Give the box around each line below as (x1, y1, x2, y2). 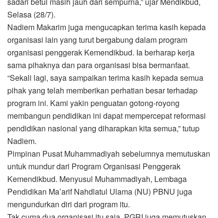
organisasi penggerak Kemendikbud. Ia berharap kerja (7, 46, 195, 58)
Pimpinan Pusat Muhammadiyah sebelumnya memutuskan (7, 147, 210, 159)
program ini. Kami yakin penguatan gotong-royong (7, 97, 180, 109)
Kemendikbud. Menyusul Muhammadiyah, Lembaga (7, 173, 187, 184)
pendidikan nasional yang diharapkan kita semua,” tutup (7, 122, 200, 134)
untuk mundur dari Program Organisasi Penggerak (7, 160, 181, 172)
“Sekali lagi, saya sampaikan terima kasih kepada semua (7, 72, 203, 83)
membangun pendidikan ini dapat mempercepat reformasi (7, 109, 206, 121)
